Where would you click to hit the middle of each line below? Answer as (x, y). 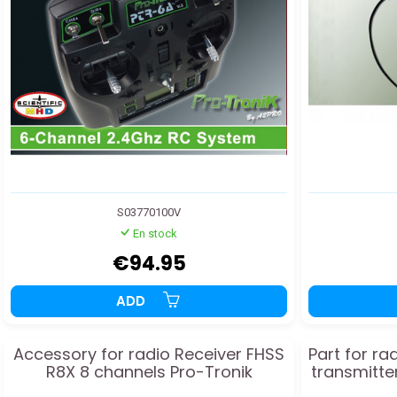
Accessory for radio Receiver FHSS (149, 354)
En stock (155, 234)
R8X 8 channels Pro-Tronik (149, 372)
